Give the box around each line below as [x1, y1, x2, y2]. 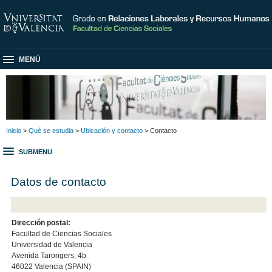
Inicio [6, 126, 21, 134]
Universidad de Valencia [12, 240, 93, 250]
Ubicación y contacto [81, 126, 143, 134]
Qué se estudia [29, 126, 73, 134]
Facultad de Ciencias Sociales [12, 229, 112, 239]
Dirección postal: [12, 219, 71, 228]
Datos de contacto [11, 174, 107, 188]
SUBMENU [19, 148, 52, 156]
